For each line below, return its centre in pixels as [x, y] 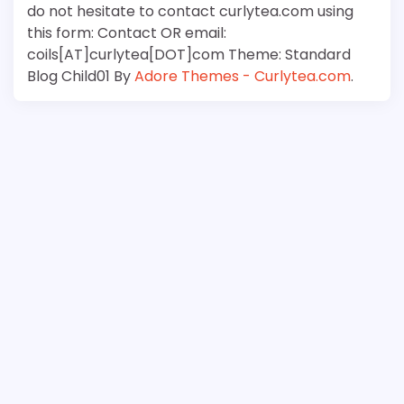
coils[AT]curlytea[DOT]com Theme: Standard [189, 54]
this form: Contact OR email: [127, 32]
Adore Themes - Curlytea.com [243, 76]
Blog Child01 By [81, 76]
